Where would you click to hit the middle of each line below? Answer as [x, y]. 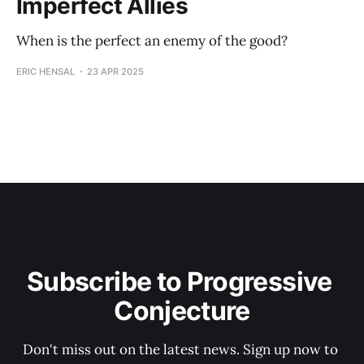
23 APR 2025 [115, 71]
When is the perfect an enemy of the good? [152, 40]
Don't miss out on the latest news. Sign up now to [182, 349]
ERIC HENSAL [45, 71]
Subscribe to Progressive [182, 282]
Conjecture [182, 311]
